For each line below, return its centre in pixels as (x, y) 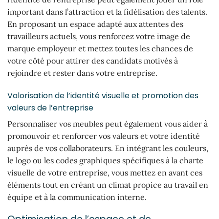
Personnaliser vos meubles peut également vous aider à (108, 124)
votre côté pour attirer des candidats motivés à (93, 61)
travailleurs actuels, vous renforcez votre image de (99, 36)
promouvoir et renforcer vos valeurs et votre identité (104, 136)
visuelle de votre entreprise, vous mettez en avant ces (105, 173)
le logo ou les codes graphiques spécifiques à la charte (105, 161)
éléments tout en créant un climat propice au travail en (108, 185)
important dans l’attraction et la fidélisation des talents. (107, 12)
